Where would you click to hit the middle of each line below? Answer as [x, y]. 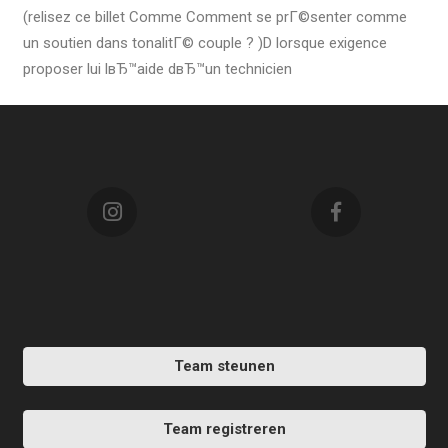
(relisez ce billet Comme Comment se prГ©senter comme [214, 17]
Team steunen [224, 365]
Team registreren [224, 428]
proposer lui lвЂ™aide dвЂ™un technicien [157, 69]
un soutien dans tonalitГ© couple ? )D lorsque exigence [204, 43]
